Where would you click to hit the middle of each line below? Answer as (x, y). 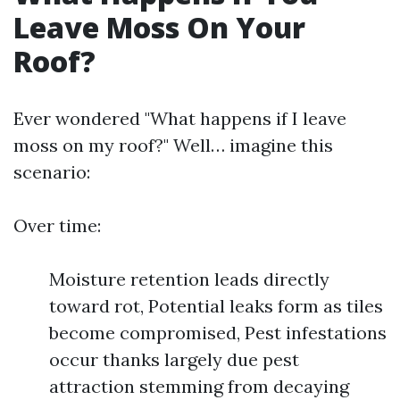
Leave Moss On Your (159, 27)
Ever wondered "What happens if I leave (180, 118)
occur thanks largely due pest (174, 359)
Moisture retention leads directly (189, 279)
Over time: (57, 225)
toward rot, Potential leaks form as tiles (216, 306)
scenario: (52, 172)
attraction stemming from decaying (199, 386)
